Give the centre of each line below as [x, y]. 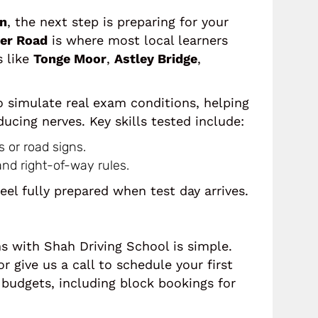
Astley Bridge [156, 59]
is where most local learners [138, 40]
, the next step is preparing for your [118, 22]
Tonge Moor [70, 59]
